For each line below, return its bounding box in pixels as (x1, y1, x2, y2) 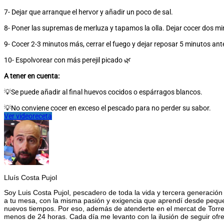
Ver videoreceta (4, 112, 52, 120)
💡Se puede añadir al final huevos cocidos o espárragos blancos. (4, 88, 202, 96)
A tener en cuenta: (4, 72, 59, 80)
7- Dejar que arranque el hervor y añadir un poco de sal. (4, 8, 173, 16)
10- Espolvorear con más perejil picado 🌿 (4, 56, 131, 64)
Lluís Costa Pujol (4, 173, 57, 182)
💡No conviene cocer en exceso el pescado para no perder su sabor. (4, 104, 211, 112)
